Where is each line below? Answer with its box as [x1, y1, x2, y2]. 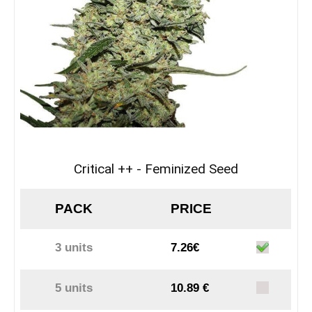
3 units [55, 241, 93, 255]
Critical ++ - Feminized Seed [74, 161, 238, 178]
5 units [55, 281, 93, 295]
